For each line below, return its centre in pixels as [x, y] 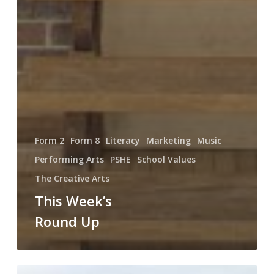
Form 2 [49, 141]
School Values [166, 160]
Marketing [168, 141]
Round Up [67, 222]
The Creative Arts [72, 179]
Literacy [123, 141]
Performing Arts [69, 160]
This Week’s [73, 201]
